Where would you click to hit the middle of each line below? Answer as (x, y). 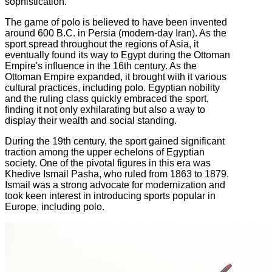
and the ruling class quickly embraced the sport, (107, 98)
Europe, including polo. (55, 206)
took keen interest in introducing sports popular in (110, 195)
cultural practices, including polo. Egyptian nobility (112, 87)
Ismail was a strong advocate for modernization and (115, 185)
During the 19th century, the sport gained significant (115, 141)
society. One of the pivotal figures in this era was (108, 163)
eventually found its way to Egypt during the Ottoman (117, 55)
